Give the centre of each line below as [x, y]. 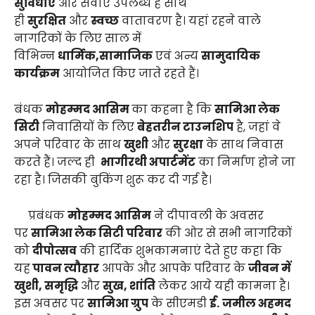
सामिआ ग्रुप [118, 304]
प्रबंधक [41, 216]
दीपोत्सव [54, 251]
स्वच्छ [105, 21]
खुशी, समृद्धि [46, 286]
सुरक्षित [47, 21]
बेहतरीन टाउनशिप [185, 127]
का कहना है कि [173, 110]
